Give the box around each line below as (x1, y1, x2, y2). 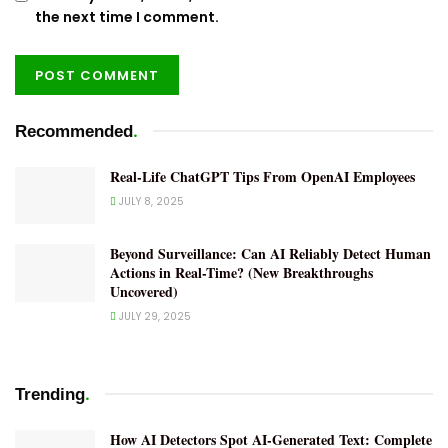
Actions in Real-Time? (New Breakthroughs (110, 262, 373, 284)
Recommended (15, 122, 133, 142)
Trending (15, 385, 85, 405)
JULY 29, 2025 (116, 309, 191, 325)
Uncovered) (110, 281, 178, 303)
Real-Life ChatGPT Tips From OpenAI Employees (110, 166, 415, 188)
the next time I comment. (35, 7, 219, 28)
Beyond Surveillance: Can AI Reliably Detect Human (110, 243, 431, 265)
